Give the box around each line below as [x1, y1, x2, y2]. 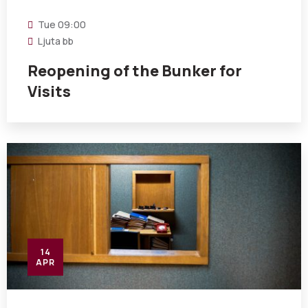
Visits [27, 81, 71, 102]
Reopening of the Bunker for [27, 60, 242, 81]
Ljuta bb [38, 34, 74, 47]
